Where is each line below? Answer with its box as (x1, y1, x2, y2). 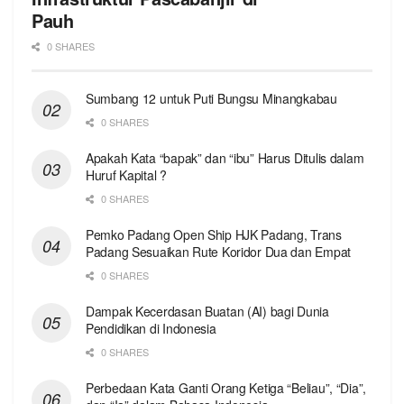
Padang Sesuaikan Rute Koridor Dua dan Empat (86, 242, 351, 261)
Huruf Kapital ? (86, 165, 167, 184)
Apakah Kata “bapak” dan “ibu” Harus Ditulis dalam (86, 148, 364, 167)
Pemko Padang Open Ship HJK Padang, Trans (86, 225, 342, 243)
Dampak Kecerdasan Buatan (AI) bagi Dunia (86, 301, 329, 320)
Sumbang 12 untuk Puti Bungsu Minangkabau (86, 88, 337, 107)
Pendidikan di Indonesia (86, 318, 216, 337)
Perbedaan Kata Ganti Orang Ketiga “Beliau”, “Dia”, (86, 378, 367, 397)
